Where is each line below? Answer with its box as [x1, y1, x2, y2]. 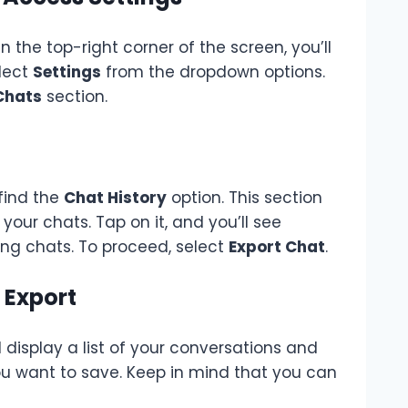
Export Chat [229, 235, 325, 258]
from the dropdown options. [101, 60, 325, 83]
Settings [33, 60, 101, 83]
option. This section [167, 186, 322, 209]
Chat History [64, 186, 167, 209]
